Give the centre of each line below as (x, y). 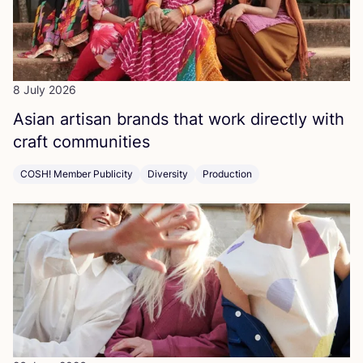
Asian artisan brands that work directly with (179, 120)
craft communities (81, 142)
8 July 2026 (45, 90)
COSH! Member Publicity (77, 174)
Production (227, 174)
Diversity (168, 174)
